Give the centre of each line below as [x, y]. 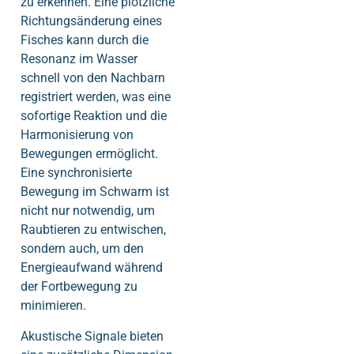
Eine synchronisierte [76, 173]
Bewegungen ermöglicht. [89, 154]
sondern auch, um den [82, 249]
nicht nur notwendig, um [88, 211]
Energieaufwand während [92, 268]
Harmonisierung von [77, 135]
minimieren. [53, 306]
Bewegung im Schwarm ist [95, 192]
